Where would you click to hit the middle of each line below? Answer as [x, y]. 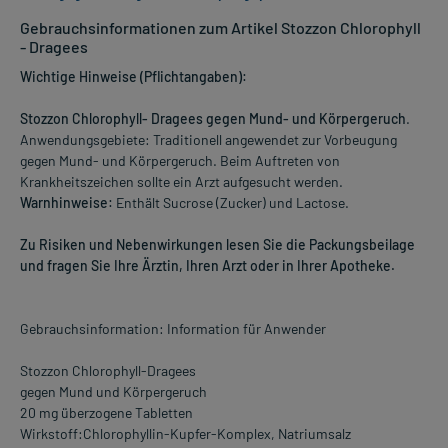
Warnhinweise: [66, 202]
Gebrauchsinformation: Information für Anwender [173, 328]
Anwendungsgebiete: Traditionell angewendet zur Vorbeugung [208, 139]
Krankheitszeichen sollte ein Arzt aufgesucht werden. [181, 181]
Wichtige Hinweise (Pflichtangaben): [133, 76]
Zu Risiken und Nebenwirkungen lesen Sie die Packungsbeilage [217, 244]
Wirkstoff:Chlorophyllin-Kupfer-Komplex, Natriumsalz [185, 433]
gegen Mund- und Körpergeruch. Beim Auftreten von [180, 160]
